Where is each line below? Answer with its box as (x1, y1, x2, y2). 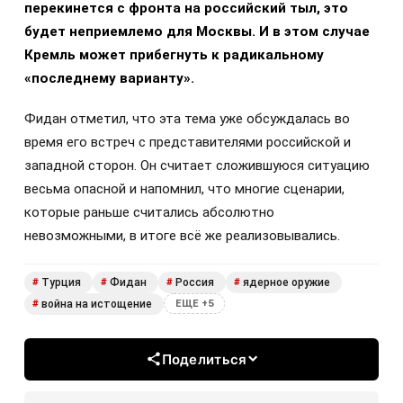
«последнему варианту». (24, 70, 194, 87)
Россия (175, 275, 214, 289)
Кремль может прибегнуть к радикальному (24, 47, 324, 64)
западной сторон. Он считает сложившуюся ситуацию (24, 157, 370, 174)
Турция (41, 275, 81, 289)
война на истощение (41, 297, 152, 310)
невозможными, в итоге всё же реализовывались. (24, 227, 340, 244)
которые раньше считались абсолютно (24, 203, 274, 220)
